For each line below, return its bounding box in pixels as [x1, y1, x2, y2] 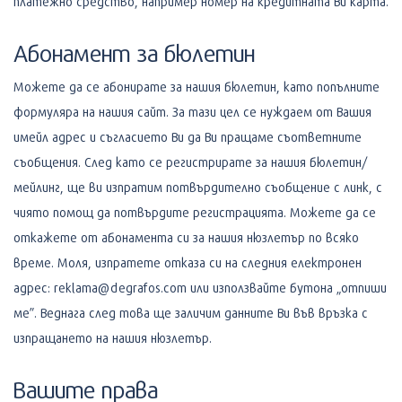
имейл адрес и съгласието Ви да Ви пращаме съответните [13, 128, 362, 144]
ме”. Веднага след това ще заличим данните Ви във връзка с [13, 304, 368, 320]
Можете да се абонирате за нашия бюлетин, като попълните [13, 78, 380, 94]
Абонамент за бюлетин [13, 39, 255, 66]
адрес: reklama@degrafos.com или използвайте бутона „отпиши [13, 279, 387, 295]
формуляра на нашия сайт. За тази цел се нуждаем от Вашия [13, 103, 371, 119]
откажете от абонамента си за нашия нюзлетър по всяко [13, 229, 359, 245]
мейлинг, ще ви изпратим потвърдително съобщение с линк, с [13, 179, 382, 195]
